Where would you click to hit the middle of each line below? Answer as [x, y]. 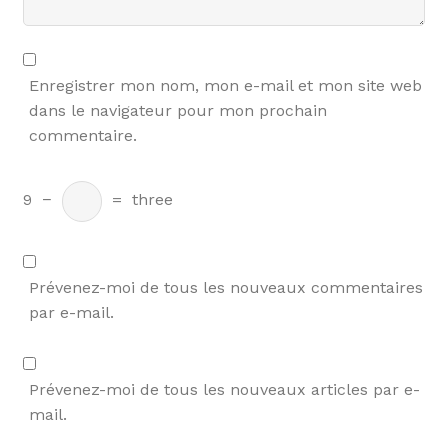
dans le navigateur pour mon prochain [177, 111]
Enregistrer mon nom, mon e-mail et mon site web [225, 86]
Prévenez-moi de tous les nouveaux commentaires [225, 287]
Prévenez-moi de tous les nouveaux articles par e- [224, 390]
